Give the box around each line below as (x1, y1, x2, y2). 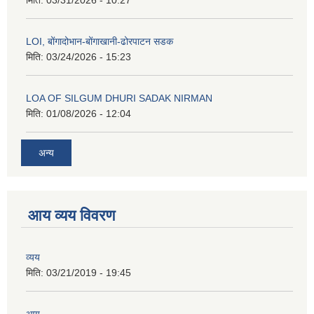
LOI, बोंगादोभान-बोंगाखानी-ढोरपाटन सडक (26, 35, 173, 47)
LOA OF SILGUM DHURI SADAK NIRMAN (26, 92, 212, 104)
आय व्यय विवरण (28, 207, 115, 225)
